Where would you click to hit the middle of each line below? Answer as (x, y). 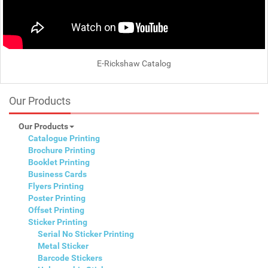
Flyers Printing (56, 186)
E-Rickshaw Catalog (134, 63)
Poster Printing (57, 198)
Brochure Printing (62, 150)
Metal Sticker (63, 246)
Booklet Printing (59, 162)
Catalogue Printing (64, 138)
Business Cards (57, 174)
